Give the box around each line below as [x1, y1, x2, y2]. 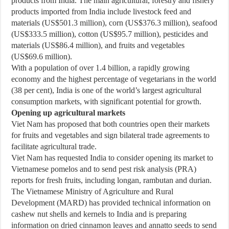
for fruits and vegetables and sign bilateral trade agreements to [11, 131, 210, 140]
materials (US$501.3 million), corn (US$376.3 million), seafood [11, 18, 218, 27]
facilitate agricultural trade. [11, 142, 97, 151]
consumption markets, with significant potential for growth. [11, 97, 202, 106]
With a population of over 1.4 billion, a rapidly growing [11, 63, 190, 72]
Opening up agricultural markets [11, 108, 126, 117]
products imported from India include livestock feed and [11, 7, 192, 16]
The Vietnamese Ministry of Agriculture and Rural [11, 187, 174, 196]
